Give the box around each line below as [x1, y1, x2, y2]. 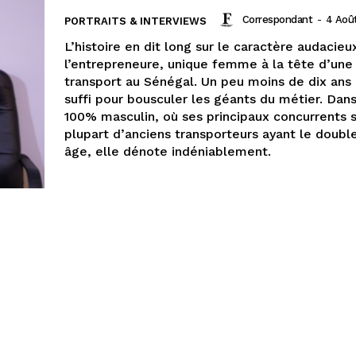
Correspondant [242, 14, 312, 25]
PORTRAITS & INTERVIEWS [64, 14, 207, 27]
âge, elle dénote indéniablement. [64, 143, 271, 159]
